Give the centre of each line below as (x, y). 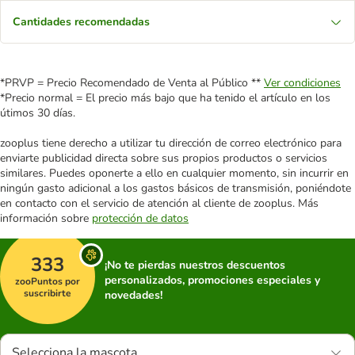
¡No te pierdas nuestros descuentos (195, 265)
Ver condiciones (302, 83)
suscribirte (48, 293)
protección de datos (140, 218)
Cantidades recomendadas (81, 22)
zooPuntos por (48, 281)
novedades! (134, 295)
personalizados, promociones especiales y (212, 280)
